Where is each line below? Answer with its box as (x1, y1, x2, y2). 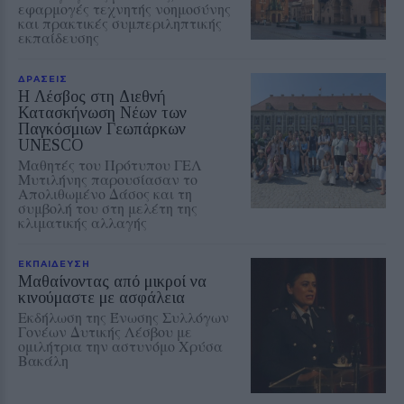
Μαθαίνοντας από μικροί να (18, 272, 207, 291)
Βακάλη (18, 351, 69, 371)
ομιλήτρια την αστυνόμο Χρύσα (18, 336, 223, 356)
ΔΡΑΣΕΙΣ (18, 73, 68, 85)
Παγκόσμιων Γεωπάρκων (18, 120, 186, 139)
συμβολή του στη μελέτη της (18, 198, 197, 218)
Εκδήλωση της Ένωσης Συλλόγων (18, 308, 229, 327)
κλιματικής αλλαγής (18, 213, 147, 233)
